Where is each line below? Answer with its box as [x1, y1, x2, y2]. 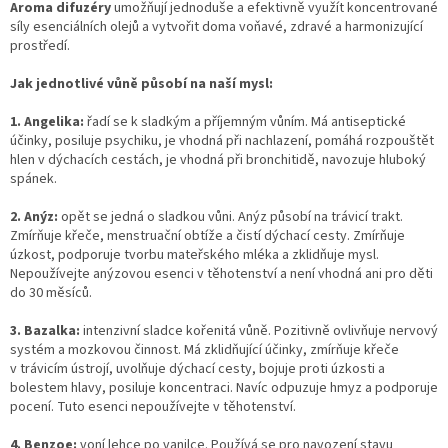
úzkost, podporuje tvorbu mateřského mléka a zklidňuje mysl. [10, 244, 379, 265]
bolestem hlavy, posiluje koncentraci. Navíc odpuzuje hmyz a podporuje [10, 377, 438, 398]
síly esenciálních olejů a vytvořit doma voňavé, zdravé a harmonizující [10, 16, 423, 37]
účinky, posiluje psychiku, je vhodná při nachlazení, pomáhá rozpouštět [10, 130, 434, 151]
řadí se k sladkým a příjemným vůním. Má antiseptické [87, 111, 406, 132]
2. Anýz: [10, 206, 58, 227]
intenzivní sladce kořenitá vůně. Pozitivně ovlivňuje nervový [83, 320, 438, 341]
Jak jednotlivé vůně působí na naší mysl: [10, 73, 273, 94]
